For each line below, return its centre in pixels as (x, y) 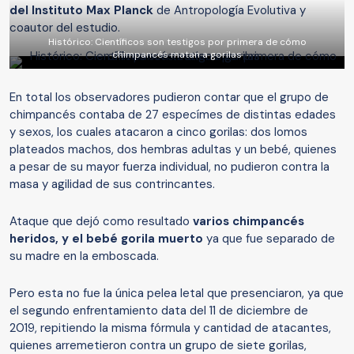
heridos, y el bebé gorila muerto (106, 239)
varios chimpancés (249, 222)
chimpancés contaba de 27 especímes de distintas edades (173, 115)
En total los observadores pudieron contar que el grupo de (169, 98)
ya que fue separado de (269, 239)
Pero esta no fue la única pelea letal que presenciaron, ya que (177, 294)
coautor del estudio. (65, 28)
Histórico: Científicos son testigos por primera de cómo (177, 42)
